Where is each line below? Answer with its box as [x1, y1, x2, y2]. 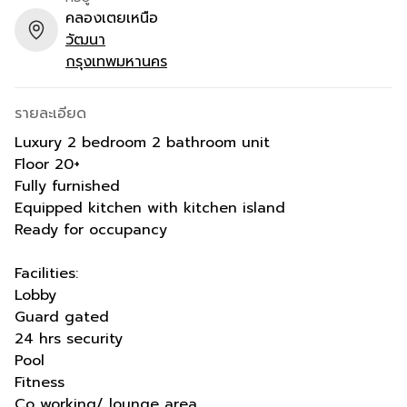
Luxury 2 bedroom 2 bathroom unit [15, 131, 270, 154]
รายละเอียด [15, 102, 86, 124]
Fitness [15, 371, 65, 393]
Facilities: [15, 262, 78, 284]
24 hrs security [15, 327, 123, 350]
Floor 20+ [15, 153, 80, 175]
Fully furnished [15, 174, 120, 197]
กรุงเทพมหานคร [65, 50, 167, 73]
